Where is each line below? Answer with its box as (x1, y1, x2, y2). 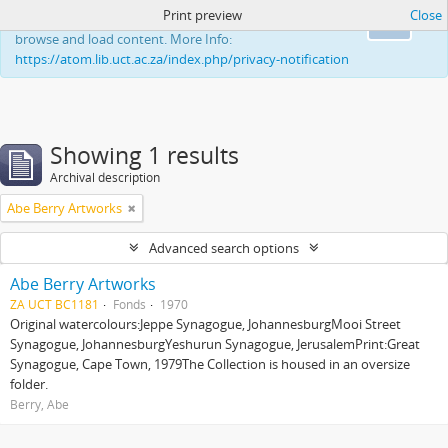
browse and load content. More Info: (15, 30, 232, 48)
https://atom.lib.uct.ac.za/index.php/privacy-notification (15, 50, 349, 68)
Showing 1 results (50, 140, 239, 171)
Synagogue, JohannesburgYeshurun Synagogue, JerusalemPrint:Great (10, 335, 420, 353)
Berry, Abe (10, 396, 69, 412)
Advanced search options (149, 239, 299, 257)
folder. (10, 375, 48, 393)
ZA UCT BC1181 (10, 296, 99, 312)
